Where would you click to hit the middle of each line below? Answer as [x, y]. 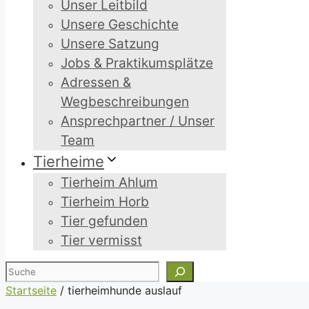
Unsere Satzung [110, 44]
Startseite [31, 290]
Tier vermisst [101, 240]
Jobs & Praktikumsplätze [137, 63]
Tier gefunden [104, 221]
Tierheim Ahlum [109, 182]
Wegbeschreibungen [125, 102]
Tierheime [69, 161]
